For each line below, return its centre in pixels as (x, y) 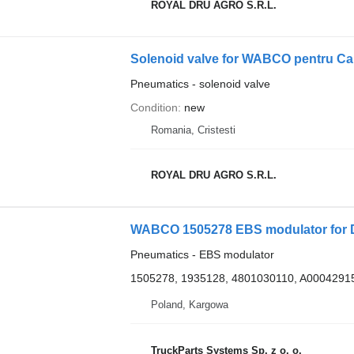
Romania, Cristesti (193, 130)
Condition (154, 107)
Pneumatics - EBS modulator (202, 254)
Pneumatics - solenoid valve (200, 83)
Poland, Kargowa (189, 305)
